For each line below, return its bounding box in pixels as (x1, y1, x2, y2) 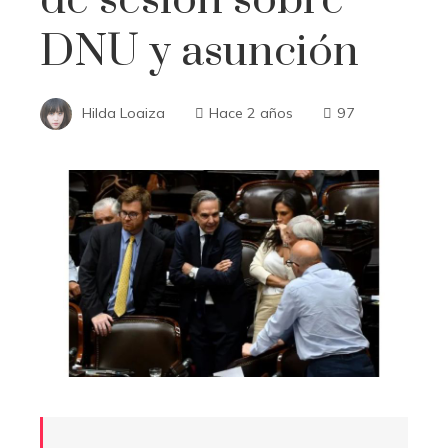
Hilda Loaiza (82, 103, 165, 122)
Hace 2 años (209, 103, 293, 122)
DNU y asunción (40, 24, 359, 79)
